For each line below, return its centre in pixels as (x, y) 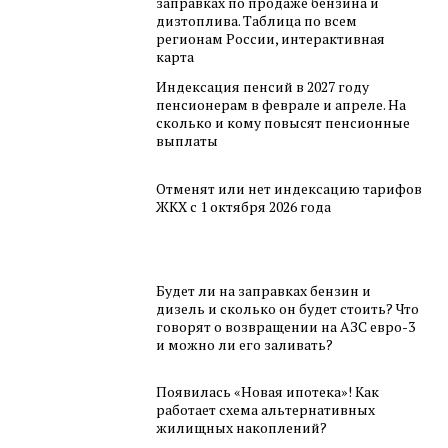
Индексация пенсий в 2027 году (263, 87)
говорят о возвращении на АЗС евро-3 (286, 326)
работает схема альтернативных (266, 410)
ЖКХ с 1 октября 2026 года (244, 206)
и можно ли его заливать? (245, 344)
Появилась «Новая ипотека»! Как (268, 392)
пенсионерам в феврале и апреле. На (281, 105)
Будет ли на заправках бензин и (264, 290)
